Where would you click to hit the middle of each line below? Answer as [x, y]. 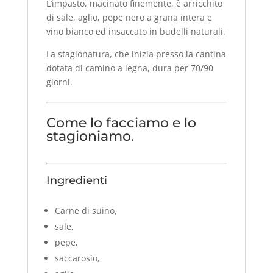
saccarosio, [77, 258]
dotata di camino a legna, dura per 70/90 [129, 68]
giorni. [59, 82]
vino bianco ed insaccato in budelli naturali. [136, 31]
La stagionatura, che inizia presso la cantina [136, 54]
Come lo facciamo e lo [121, 122]
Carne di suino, [86, 210]
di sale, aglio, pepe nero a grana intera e [129, 17]
